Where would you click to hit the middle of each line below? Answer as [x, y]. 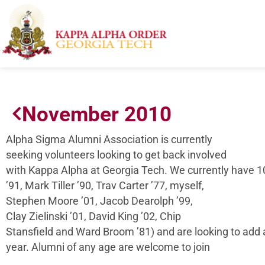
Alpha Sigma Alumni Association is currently [109, 139]
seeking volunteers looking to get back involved [116, 155]
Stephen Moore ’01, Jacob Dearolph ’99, [99, 201]
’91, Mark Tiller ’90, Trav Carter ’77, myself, [105, 185]
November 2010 [97, 114]
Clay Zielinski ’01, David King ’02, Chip [93, 216]
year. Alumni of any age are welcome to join [108, 247]
